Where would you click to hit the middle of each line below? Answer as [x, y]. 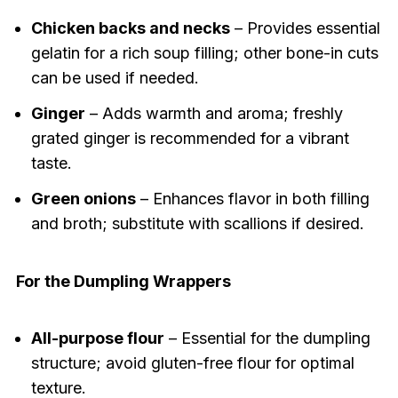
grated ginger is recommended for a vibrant [190, 139]
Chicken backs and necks [130, 28]
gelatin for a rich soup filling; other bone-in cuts [204, 53]
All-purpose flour [97, 338]
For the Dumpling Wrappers [123, 282]
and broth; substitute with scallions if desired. [197, 224]
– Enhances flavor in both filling [252, 199]
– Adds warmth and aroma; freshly [214, 114]
